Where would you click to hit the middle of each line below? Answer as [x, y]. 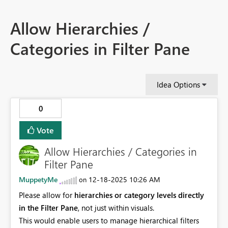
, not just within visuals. [116, 207]
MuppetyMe [38, 179]
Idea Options [178, 84]
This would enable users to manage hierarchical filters [109, 220]
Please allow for [47, 195]
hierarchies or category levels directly [139, 195]
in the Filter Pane [48, 207]
